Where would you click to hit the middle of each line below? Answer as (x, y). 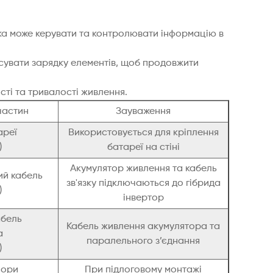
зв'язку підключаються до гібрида (143, 184)
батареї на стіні (143, 148)
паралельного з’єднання (143, 242)
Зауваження (143, 112)
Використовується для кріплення (143, 133)
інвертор (143, 198)
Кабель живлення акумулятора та (143, 227)
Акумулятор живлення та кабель (143, 169)
